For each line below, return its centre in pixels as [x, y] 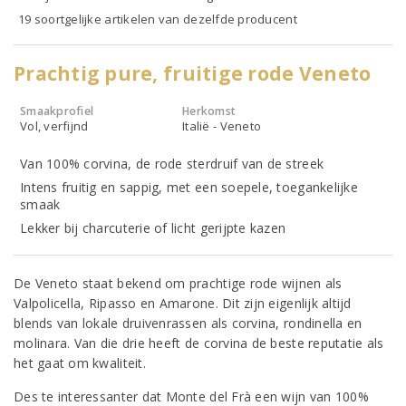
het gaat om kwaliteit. [80, 363]
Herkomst [209, 111]
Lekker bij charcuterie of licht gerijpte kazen [153, 228]
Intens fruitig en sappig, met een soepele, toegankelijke [189, 187]
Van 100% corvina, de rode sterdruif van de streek [172, 164]
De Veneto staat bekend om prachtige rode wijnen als [178, 283]
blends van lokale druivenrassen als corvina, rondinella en [188, 323]
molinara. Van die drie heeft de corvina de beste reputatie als [199, 343]
